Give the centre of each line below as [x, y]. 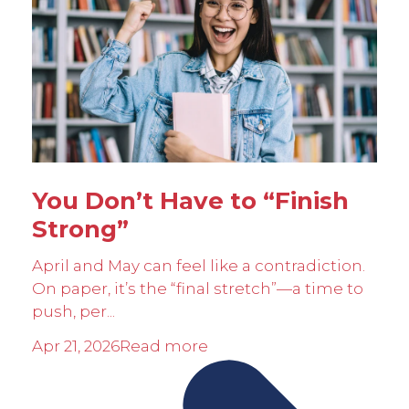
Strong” [80, 229]
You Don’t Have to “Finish [190, 200]
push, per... [73, 312]
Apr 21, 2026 [76, 346]
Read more [164, 346]
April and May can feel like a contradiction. [199, 266]
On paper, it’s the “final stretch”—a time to [198, 289]
